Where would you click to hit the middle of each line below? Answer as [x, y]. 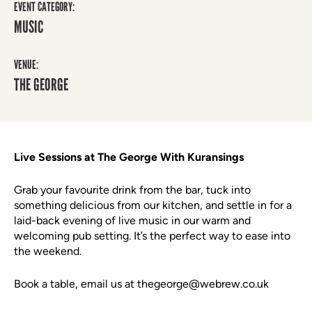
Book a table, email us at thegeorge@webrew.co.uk [141, 284]
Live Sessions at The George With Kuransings [129, 157]
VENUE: [26, 65]
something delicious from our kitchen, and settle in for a [153, 205]
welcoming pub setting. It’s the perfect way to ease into [152, 236]
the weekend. [48, 251]
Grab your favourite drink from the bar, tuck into [132, 190]
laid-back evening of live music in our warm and [132, 220]
